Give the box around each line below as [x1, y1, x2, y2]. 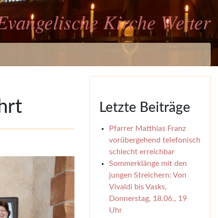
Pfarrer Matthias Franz [109, 125, 186, 132]
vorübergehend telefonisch [109, 136, 200, 144]
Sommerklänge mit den [109, 160, 187, 167]
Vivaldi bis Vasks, [109, 183, 167, 191]
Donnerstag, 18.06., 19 [109, 195, 187, 202]
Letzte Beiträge [99, 101, 190, 114]
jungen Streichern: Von [109, 171, 186, 179]
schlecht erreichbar [109, 148, 175, 156]
